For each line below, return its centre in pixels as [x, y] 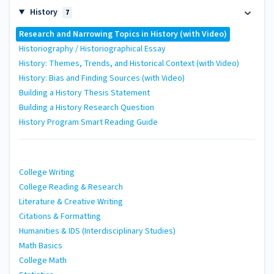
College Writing [47, 172]
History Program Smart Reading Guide [88, 123]
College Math [43, 260]
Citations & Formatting [60, 216]
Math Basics [41, 246]
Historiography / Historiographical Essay [92, 49]
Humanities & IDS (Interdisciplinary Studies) [97, 231]
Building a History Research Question [87, 108]
